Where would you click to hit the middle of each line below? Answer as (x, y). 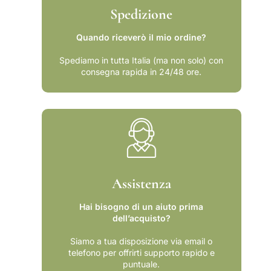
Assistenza (141, 183)
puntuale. (142, 264)
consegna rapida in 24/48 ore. (142, 72)
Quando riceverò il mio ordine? (142, 38)
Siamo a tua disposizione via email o (142, 241)
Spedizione (142, 15)
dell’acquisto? (141, 218)
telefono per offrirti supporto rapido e (141, 252)
